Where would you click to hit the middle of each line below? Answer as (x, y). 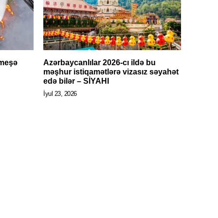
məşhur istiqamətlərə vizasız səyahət (111, 72)
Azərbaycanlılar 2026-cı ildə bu (100, 63)
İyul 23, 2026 (60, 94)
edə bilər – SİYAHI (76, 81)
